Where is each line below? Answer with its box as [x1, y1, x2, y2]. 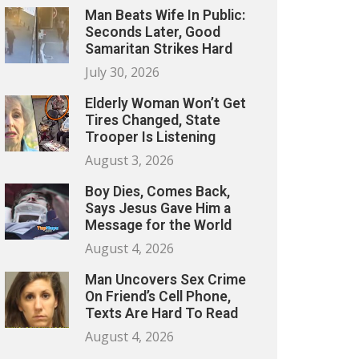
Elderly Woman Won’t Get [85, 95, 246, 111]
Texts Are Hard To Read [85, 305, 238, 321]
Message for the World [85, 217, 232, 233]
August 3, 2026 [85, 151, 174, 169]
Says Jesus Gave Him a [85, 200, 231, 216]
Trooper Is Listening [85, 129, 216, 145]
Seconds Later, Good [85, 24, 220, 40]
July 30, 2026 [85, 63, 159, 81]
